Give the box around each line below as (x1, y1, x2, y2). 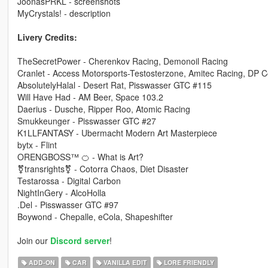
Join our (17, 234, 50, 246)
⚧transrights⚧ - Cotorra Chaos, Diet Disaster (17, 162, 188, 175)
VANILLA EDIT (102, 257, 147, 267)
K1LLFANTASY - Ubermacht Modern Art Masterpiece (17, 126, 217, 139)
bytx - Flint (17, 138, 57, 151)
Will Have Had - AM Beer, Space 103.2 (17, 90, 163, 103)
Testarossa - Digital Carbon (17, 174, 121, 187)
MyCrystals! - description (17, 7, 111, 19)
